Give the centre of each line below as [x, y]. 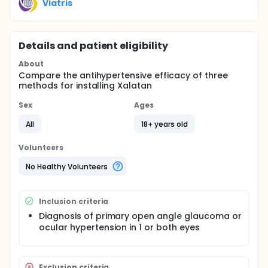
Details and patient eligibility [94, 46]
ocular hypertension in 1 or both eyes [119, 227]
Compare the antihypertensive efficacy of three [123, 75]
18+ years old [165, 124]
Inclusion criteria [74, 201]
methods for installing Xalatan [86, 86]
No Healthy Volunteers [67, 166]
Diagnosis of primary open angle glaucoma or [140, 216]
